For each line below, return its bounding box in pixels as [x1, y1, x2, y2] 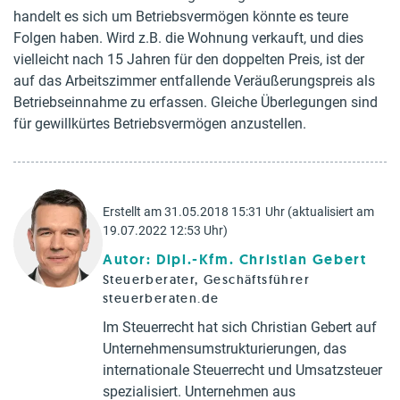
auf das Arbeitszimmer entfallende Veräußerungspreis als [13, 72, 375, 89]
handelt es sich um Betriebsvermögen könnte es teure [13, 8, 348, 25]
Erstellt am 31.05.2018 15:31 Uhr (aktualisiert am [103, 204, 374, 219]
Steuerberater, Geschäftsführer [103, 271, 310, 287]
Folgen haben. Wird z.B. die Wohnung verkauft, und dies [13, 29, 363, 46]
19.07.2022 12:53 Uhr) [103, 223, 228, 237]
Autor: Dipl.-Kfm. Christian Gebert [103, 250, 367, 269]
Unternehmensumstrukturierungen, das [103, 340, 346, 357]
